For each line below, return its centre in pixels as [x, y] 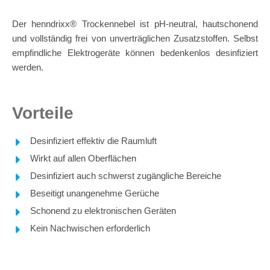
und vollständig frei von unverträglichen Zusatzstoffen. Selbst [135, 39]
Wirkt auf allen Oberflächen [83, 159]
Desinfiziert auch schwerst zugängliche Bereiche [126, 176]
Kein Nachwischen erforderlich [90, 228]
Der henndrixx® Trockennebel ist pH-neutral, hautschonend [135, 24]
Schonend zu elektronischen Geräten [103, 211]
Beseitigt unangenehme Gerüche [95, 193]
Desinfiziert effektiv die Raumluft [93, 141]
